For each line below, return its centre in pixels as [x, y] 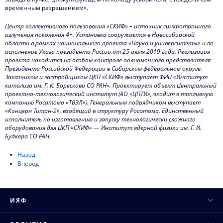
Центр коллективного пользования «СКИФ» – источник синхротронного [108, 26]
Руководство [30, 217]
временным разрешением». [47, 7]
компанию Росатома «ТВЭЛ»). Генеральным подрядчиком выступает [103, 102]
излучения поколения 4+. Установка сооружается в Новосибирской [100, 34]
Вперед [28, 163]
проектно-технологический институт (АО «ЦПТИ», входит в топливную [109, 94]
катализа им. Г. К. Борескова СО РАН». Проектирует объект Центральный [111, 85]
